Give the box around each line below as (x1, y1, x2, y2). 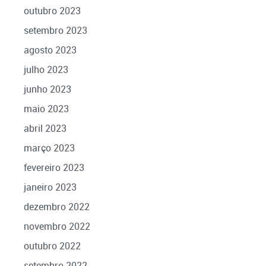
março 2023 (23, 141, 75, 154)
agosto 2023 (23, 43, 77, 56)
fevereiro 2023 (23, 160, 84, 174)
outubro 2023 (23, 4, 81, 17)
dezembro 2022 (23, 199, 90, 213)
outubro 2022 (23, 239, 81, 252)
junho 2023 (23, 82, 71, 96)
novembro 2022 (23, 219, 90, 233)
